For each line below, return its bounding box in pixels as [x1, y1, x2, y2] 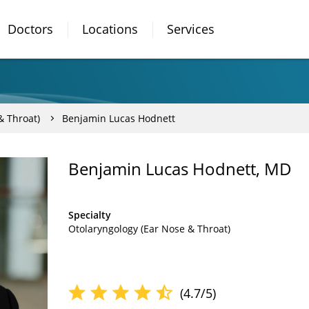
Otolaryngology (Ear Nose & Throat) [68, 222, 230, 235]
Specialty [68, 208, 111, 221]
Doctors [8, 21, 53, 37]
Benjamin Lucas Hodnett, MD [68, 157, 292, 180]
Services [167, 21, 215, 37]
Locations [82, 21, 138, 37]
